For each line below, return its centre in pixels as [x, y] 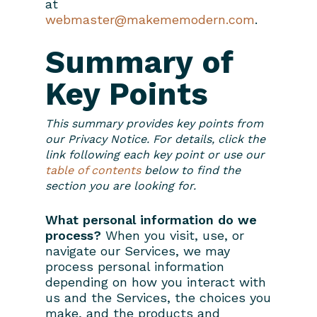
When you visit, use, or [173, 235]
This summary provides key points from [154, 123]
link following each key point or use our [155, 154]
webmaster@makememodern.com [150, 19]
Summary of [139, 62]
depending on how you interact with [156, 282]
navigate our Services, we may [138, 250]
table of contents [93, 170]
